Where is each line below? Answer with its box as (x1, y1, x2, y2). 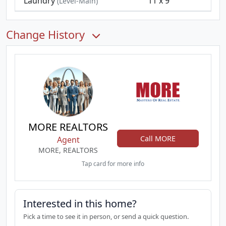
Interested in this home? (23, 197, 137, 210)
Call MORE (140, 133, 176, 143)
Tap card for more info (82, 159, 144, 168)
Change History (6, 27, 88, 42)
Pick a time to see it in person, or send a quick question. (23, 212, 189, 221)
